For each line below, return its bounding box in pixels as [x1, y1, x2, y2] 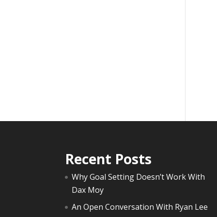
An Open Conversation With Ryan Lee [72, 201, 208, 213]
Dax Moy [72, 185, 104, 196]
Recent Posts [65, 150, 152, 169]
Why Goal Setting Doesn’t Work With [72, 171, 205, 183]
